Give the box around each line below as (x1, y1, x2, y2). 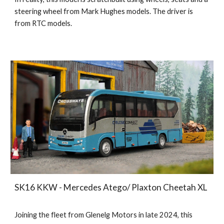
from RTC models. (14, 18, 72, 27)
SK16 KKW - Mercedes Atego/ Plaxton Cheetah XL (14, 182, 207, 193)
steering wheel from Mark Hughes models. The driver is (14, 6, 193, 15)
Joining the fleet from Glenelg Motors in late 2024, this (14, 210, 193, 219)
